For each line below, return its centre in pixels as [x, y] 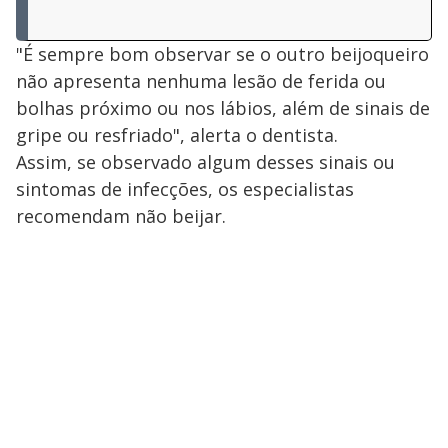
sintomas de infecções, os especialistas [185, 188]
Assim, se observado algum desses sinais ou [205, 161]
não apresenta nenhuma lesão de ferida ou [201, 80]
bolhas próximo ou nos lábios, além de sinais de [223, 107]
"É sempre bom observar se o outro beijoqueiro [222, 53]
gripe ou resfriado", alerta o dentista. [177, 134]
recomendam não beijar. [121, 215]
